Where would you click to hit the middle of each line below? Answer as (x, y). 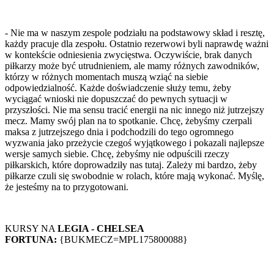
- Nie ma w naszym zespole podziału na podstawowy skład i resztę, (135, 33)
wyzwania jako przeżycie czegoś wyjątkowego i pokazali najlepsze (135, 143)
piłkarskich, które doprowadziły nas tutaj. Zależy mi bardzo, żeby (131, 165)
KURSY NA (31, 229)
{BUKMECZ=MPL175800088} (122, 240)
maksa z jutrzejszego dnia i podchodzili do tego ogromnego (119, 132)
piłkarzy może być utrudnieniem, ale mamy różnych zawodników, (132, 66)
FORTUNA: (31, 240)
